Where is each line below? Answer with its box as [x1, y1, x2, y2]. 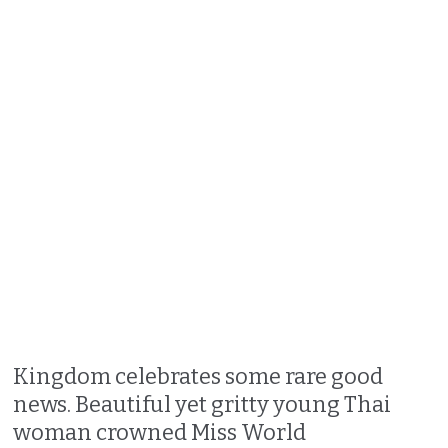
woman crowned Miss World [13, 418, 307, 446]
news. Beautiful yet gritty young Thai [13, 390, 392, 418]
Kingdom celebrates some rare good [13, 362, 384, 390]
